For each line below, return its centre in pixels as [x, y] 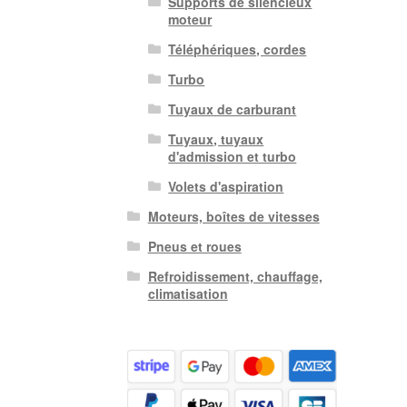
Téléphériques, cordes [238, 50]
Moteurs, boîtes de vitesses [233, 217]
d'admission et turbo [233, 157]
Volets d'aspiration [226, 187]
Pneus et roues [194, 247]
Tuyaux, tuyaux [216, 139]
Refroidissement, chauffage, [235, 277]
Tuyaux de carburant [233, 109]
